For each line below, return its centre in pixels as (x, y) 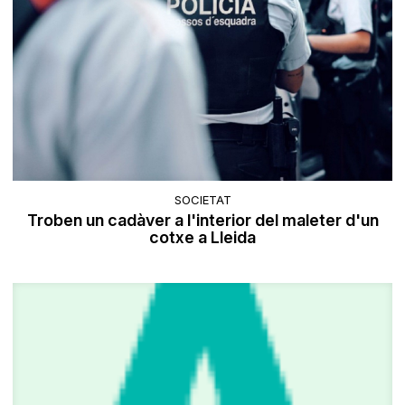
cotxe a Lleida (202, 237)
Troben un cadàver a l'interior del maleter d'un (202, 220)
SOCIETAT (202, 199)
